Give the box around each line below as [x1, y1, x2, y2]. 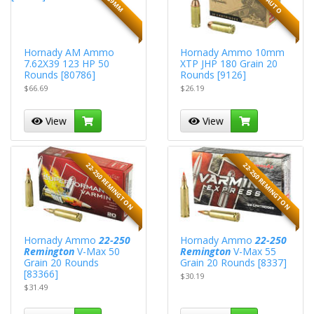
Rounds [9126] [180, 67, 247, 81]
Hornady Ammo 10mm [180, 45, 285, 59]
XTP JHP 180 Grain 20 [180, 56, 278, 70]
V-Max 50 [74, 244, 120, 258]
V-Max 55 [231, 244, 277, 258]
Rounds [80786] [23, 67, 95, 81]
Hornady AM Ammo [23, 45, 114, 59]
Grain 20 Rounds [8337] [180, 255, 287, 269]
